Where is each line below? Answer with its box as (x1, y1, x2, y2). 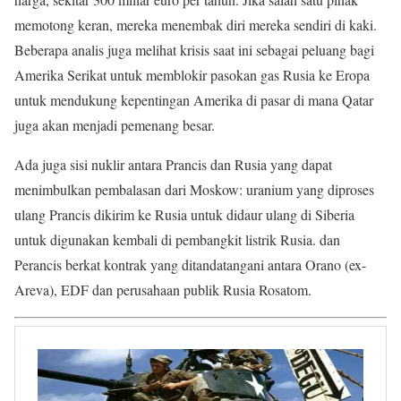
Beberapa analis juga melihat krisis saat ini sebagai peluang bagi (14, 40, 374, 60)
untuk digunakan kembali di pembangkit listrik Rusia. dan (14, 230, 340, 250)
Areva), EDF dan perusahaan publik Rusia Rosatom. (14, 280, 311, 300)
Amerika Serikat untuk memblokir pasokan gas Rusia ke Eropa (14, 65, 370, 85)
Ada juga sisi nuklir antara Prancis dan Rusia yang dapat (14, 155, 332, 175)
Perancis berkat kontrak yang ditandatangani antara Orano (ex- (14, 255, 366, 275)
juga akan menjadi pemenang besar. (14, 115, 215, 135)
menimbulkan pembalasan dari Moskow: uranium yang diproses (14, 180, 374, 200)
